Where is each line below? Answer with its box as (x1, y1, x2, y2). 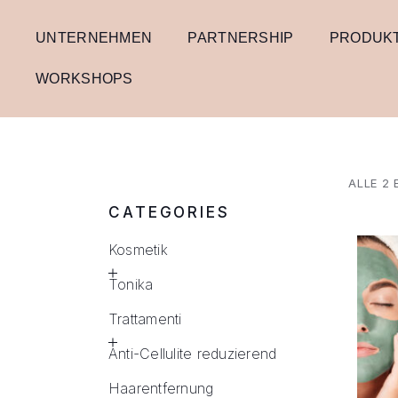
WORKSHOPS (36, 71, 133, 86)
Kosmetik (108, 241, 168, 259)
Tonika (108, 275, 154, 293)
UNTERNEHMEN (36, 30, 153, 45)
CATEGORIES (108, 203, 230, 221)
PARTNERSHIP (187, 30, 294, 45)
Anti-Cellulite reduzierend (108, 345, 277, 362)
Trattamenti (108, 310, 182, 328)
